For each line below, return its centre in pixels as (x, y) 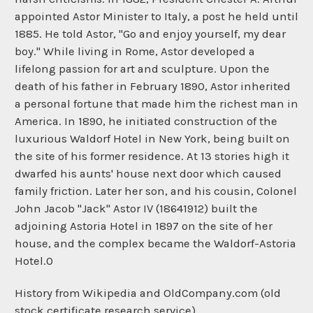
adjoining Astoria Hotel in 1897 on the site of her (144, 226)
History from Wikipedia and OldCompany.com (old (148, 293)
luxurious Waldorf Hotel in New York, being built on (152, 139)
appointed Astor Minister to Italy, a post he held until (156, 17)
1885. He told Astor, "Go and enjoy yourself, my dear (150, 34)
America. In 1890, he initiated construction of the (146, 122)
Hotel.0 (34, 261)
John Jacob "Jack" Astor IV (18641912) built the (136, 209)
